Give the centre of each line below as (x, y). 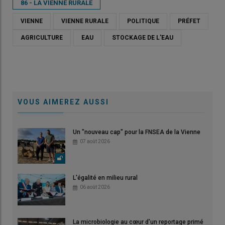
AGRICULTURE (42, 37)
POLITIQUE (143, 21)
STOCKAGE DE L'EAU (143, 37)
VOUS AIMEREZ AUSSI (63, 102)
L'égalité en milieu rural (105, 178)
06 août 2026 (95, 187)
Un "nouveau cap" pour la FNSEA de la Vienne (137, 132)
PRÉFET (189, 21)
